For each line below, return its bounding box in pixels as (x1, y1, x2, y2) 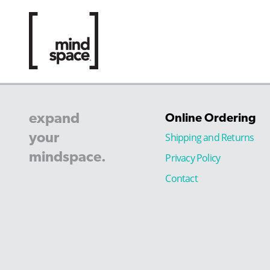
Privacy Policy (165, 151, 221, 165)
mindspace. (29, 147, 106, 165)
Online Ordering (165, 110, 257, 125)
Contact (165, 171, 198, 185)
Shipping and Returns (165, 131, 254, 145)
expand (29, 108, 80, 127)
